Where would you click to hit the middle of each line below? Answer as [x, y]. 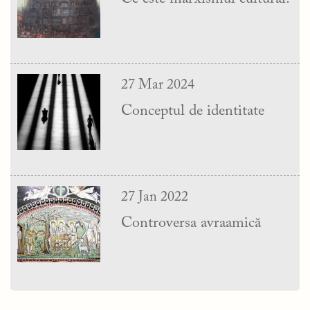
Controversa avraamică [191, 223]
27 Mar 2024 [158, 85]
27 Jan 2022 [155, 197]
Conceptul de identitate [193, 111]
